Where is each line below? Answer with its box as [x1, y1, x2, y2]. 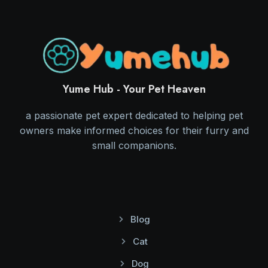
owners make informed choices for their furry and [19, 124, 249, 137]
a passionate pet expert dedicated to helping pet [25, 109, 243, 122]
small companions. [92, 139, 176, 152]
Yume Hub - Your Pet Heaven [62, 81, 206, 98]
